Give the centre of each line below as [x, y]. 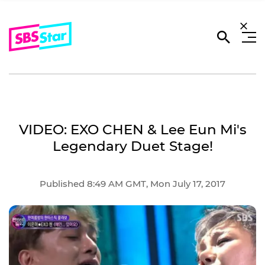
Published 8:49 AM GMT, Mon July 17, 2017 [132, 183]
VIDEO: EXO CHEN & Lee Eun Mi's [132, 130]
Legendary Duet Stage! [132, 146]
